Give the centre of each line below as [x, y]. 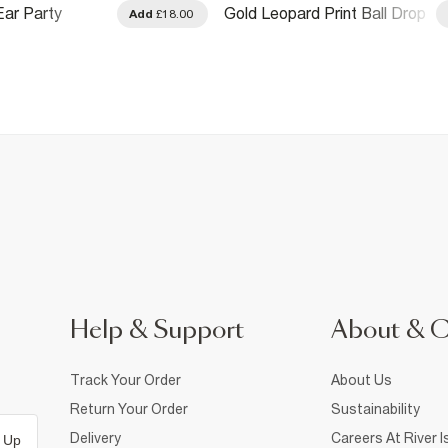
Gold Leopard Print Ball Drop [325, 12]
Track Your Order [125, 379]
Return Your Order [129, 408]
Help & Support [157, 330]
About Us [361, 379]
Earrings [253, 30]
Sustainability [375, 408]
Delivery [95, 437]
